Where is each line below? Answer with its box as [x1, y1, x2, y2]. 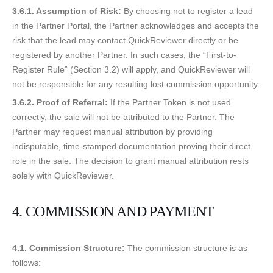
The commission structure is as [125, 243, 247, 253]
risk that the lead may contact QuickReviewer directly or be [12, 35, 238, 46]
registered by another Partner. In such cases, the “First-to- [12, 50, 236, 60]
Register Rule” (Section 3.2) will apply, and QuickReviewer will [12, 65, 250, 75]
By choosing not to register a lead [121, 6, 253, 16]
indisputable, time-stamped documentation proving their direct [12, 141, 250, 152]
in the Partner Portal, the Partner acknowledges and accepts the [12, 21, 259, 31]
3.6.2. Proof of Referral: [12, 97, 108, 108]
